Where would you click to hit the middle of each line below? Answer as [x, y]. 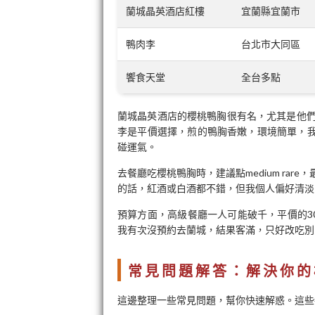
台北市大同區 [271, 44]
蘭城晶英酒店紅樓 [165, 11]
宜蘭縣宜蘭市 [271, 11]
